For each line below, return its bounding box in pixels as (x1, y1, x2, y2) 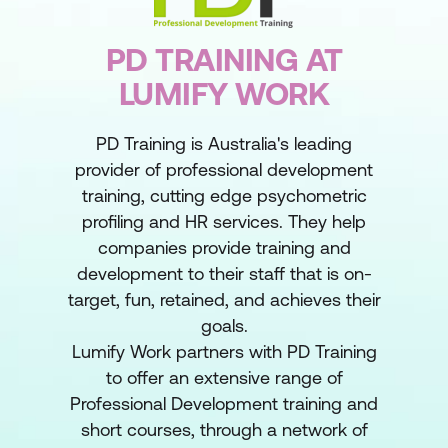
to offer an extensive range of (105, 367, 343, 388)
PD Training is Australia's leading (96, 133, 352, 154)
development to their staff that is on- (76, 263, 372, 284)
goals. (200, 315, 248, 336)
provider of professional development (75, 159, 373, 180)
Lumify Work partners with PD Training (71, 341, 377, 362)
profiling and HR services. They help (82, 211, 366, 232)
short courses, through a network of (80, 419, 368, 440)
